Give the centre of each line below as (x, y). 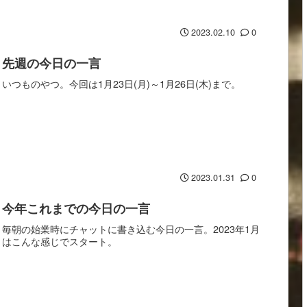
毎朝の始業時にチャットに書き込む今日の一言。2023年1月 (131, 229)
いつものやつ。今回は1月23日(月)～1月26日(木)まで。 (122, 84)
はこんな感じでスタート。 (60, 241)
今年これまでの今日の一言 (76, 209)
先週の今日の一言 (52, 63)
